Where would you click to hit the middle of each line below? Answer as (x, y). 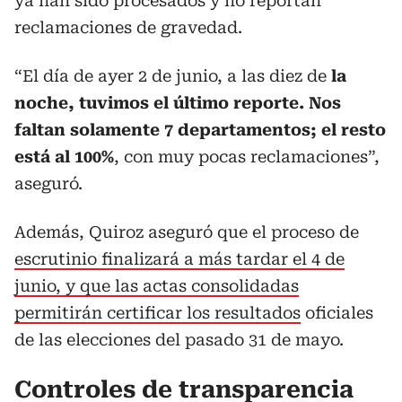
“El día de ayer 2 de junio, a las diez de (173, 75)
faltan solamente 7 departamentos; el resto (200, 129)
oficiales (337, 312)
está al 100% (64, 156)
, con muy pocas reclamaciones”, (247, 156)
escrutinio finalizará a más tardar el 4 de (179, 258)
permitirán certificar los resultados (157, 312)
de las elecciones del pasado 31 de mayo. (179, 339)
